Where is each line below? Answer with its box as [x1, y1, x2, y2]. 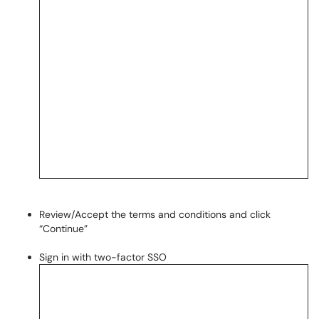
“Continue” [39, 222, 88, 235]
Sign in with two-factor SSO [39, 251, 167, 263]
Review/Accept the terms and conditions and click [39, 208, 271, 221]
